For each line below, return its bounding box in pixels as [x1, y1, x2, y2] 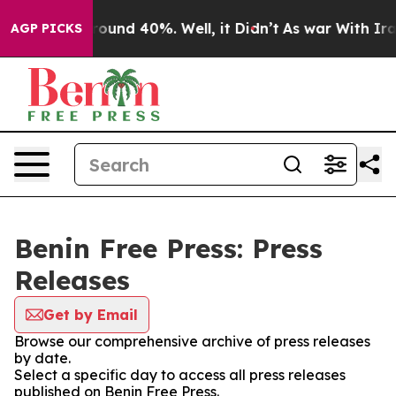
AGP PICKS [11, 20, 82, 36]
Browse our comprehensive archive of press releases [14, 332, 370, 350]
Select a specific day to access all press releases [14, 366, 346, 384]
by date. [14, 349, 71, 367]
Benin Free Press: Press [14, 232, 323, 265]
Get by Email [43, 306, 138, 324]
